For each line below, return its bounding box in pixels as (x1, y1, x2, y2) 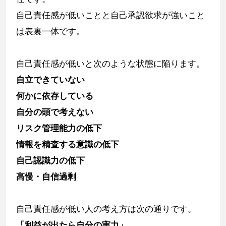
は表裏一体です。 (16, 26, 85, 36)
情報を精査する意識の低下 (16, 139, 119, 149)
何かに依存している (16, 90, 93, 101)
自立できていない (16, 74, 85, 85)
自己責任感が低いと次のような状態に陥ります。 (16, 58, 205, 69)
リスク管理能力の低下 (16, 123, 102, 133)
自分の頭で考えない (16, 106, 93, 117)
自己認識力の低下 (16, 155, 85, 165)
